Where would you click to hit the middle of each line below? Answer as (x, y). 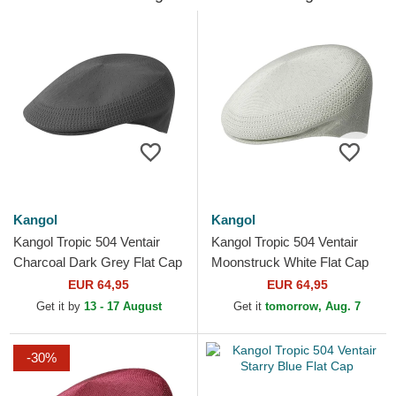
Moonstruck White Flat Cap (290, 263)
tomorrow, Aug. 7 (313, 307)
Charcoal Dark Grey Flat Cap (98, 263)
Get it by (60, 307)
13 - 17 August (122, 307)
